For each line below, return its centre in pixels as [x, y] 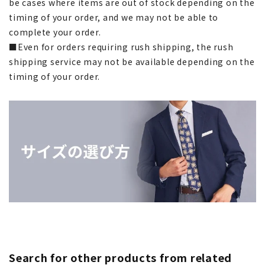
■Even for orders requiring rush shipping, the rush [121, 46]
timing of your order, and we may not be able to [114, 17]
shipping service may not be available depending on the [132, 61]
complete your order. [55, 32]
